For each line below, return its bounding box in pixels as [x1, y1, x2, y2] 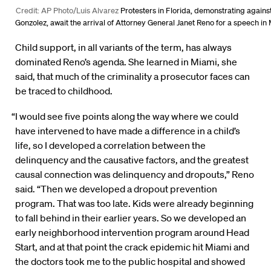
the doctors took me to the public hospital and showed [15, 255, 245, 268]
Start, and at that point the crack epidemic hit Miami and [15, 241, 249, 253]
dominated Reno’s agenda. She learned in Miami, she [15, 56, 237, 68]
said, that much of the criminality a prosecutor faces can [15, 70, 250, 83]
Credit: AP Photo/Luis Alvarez [16, 5, 119, 16]
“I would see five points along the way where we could [11, 110, 239, 123]
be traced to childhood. [15, 85, 113, 97]
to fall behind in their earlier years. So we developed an [15, 212, 246, 224]
